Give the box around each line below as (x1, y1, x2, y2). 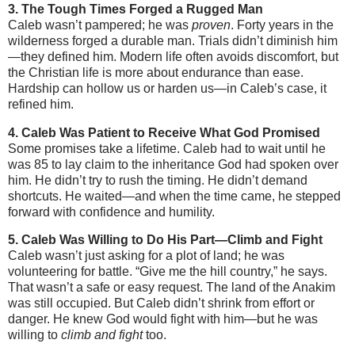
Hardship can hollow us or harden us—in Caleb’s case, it (8, 81, 326, 95)
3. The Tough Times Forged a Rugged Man (8, 2, 263, 16)
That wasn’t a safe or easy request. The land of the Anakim (8, 281, 335, 295)
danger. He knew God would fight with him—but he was (8, 312, 318, 326)
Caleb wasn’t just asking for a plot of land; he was (8, 249, 284, 263)
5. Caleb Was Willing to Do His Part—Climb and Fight (8, 233, 323, 247)
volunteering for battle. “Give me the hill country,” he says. (8, 265, 327, 279)
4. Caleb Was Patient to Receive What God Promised (8, 125, 320, 139)
